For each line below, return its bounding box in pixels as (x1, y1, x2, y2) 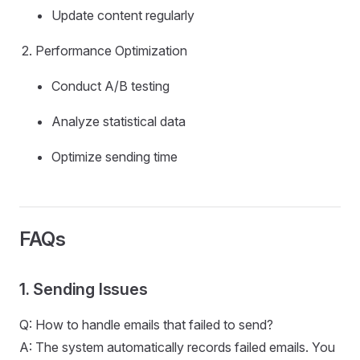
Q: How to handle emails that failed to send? (19, 317, 273, 333)
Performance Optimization (35, 43, 187, 59)
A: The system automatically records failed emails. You (19, 339, 335, 356)
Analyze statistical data (51, 113, 186, 130)
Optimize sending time (51, 149, 178, 166)
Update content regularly (51, 7, 194, 24)
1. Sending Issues (19, 280, 148, 300)
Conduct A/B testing (51, 78, 170, 95)
